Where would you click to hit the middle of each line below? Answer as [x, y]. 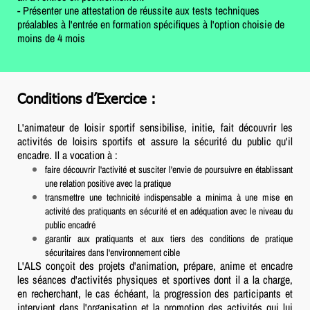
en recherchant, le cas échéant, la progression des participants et [155, 293]
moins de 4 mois [51, 38]
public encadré [70, 225]
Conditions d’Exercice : [86, 97]
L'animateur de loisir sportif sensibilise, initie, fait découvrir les [155, 127]
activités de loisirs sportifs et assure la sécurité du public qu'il [155, 141]
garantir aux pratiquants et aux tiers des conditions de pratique [169, 238]
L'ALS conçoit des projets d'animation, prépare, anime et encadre [155, 265]
